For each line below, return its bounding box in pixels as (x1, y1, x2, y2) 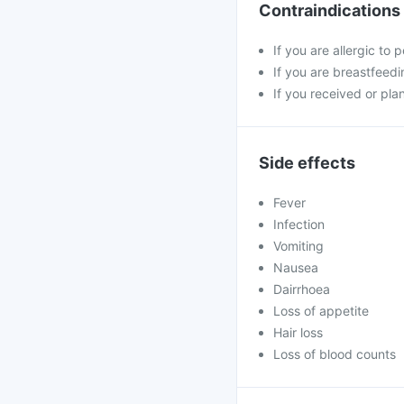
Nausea (273, 260, 318, 275)
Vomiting (273, 238, 324, 253)
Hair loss (273, 325, 323, 340)
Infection (273, 216, 325, 232)
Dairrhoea (273, 281, 330, 297)
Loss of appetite (273, 303, 369, 318)
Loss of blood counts (273, 346, 396, 362)
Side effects (259, 153, 355, 172)
